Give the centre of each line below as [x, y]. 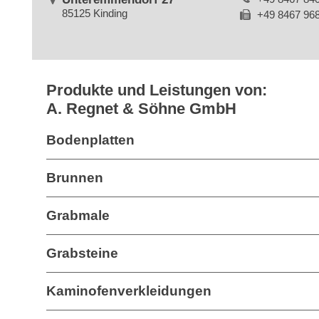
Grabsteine [82, 253]
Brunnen [75, 178]
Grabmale [78, 215]
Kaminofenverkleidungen [129, 291]
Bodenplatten [90, 140]
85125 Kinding [95, 13]
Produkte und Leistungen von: [157, 90]
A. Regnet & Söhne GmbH [141, 109]
